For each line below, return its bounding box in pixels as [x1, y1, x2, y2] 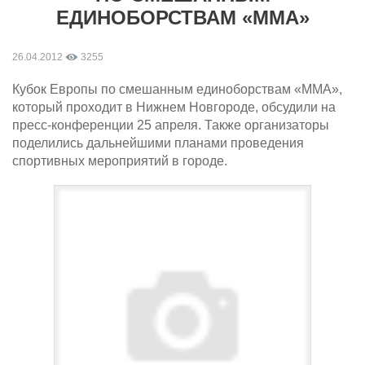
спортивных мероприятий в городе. [12, 154, 227, 168]
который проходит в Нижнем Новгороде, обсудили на [12, 100, 336, 114]
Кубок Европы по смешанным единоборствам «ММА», [12, 82, 342, 96]
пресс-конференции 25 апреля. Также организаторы [12, 118, 329, 132]
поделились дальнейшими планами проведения [12, 136, 304, 150]
